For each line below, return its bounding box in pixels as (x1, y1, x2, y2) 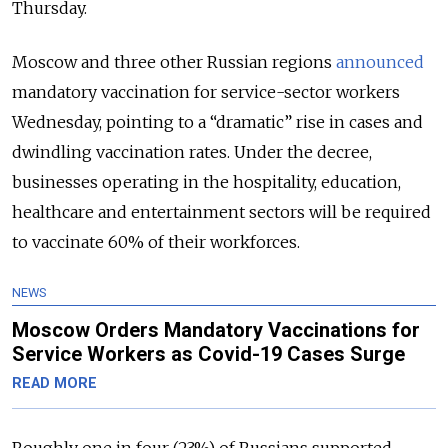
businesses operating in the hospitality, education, (12, 172, 401, 193)
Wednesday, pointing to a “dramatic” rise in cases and (12, 112, 423, 133)
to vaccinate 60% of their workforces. (12, 232, 304, 253)
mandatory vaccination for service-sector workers (12, 82, 400, 103)
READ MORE (12, 375, 97, 393)
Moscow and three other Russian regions (12, 52, 336, 73)
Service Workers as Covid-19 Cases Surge (12, 342, 405, 367)
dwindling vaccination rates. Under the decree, (12, 142, 372, 163)
